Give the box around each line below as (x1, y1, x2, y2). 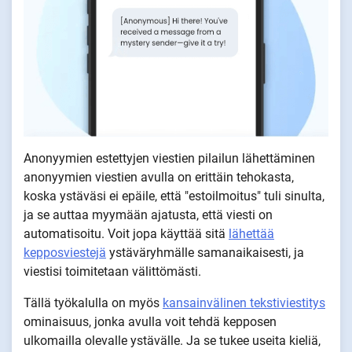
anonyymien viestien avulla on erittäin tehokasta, (24, 169, 294, 185)
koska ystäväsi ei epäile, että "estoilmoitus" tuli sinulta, (24, 188, 324, 203)
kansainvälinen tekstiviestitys (163, 295, 325, 310)
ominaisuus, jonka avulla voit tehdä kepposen (24, 313, 277, 329)
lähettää (229, 225, 274, 241)
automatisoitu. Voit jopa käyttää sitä (24, 225, 229, 241)
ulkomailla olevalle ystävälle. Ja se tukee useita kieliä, (24, 332, 321, 348)
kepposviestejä (24, 244, 106, 260)
